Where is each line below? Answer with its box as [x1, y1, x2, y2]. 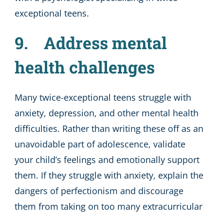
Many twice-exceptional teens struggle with [15, 91, 191, 103]
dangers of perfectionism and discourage [15, 184, 183, 197]
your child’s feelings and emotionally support [15, 153, 200, 165]
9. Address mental [15, 32, 167, 54]
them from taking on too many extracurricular [15, 200, 202, 212]
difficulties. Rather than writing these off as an [15, 122, 203, 134]
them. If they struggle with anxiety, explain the [15, 169, 203, 181]
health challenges [15, 56, 155, 78]
